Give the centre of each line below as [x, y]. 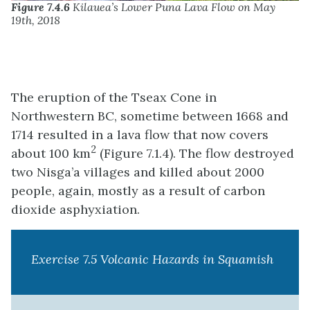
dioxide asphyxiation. [75, 209]
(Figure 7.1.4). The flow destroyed [195, 153]
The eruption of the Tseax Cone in [114, 97]
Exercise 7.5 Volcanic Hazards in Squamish [152, 259]
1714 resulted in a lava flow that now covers [140, 134]
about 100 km [51, 153]
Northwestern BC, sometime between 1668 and [150, 116]
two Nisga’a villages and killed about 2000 [138, 172]
